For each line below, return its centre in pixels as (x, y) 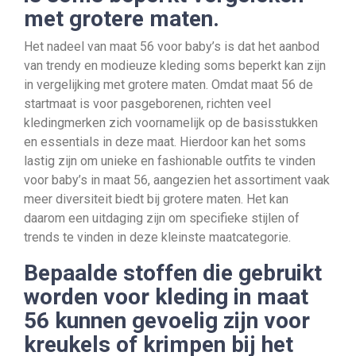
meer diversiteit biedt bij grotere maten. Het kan (156, 199)
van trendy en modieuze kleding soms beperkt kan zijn (175, 66)
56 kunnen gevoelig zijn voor (167, 321)
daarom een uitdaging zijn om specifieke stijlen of (162, 218)
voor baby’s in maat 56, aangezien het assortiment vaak (177, 180)
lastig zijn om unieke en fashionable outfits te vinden (170, 161)
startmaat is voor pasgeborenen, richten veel (147, 104)
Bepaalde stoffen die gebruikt (173, 273)
